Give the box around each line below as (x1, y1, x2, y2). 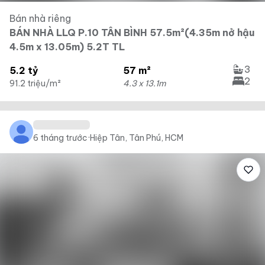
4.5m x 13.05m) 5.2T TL (9, 41, 125, 53)
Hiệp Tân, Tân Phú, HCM (90, 132, 183, 143)
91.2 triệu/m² (9, 78, 61, 89)
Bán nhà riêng (9, 12, 71, 24)
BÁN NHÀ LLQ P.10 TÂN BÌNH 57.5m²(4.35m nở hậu (9, 27, 254, 38)
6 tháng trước (33, 132, 88, 143)
